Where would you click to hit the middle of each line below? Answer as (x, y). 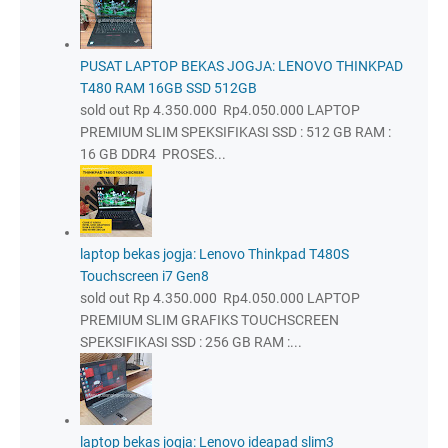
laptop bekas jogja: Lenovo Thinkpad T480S (214, 253)
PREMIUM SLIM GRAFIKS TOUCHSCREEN (209, 319)
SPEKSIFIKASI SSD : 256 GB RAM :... (191, 341)
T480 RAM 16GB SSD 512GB (168, 87)
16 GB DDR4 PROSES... (153, 153)
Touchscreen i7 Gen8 (144, 275)
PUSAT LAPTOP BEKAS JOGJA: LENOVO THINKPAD (241, 65)
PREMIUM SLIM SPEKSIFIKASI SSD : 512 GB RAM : (235, 131)
